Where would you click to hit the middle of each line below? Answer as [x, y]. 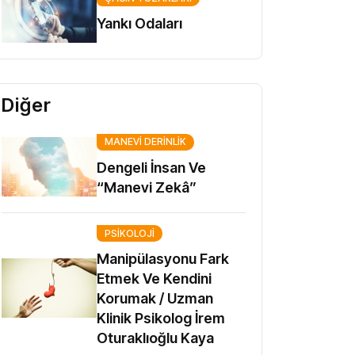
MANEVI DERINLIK [145, 141]
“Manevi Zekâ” [147, 187]
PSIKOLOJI [130, 233]
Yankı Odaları [139, 24]
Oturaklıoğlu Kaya [155, 338]
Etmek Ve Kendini [154, 279]
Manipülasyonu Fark [163, 259]
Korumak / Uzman [155, 298]
